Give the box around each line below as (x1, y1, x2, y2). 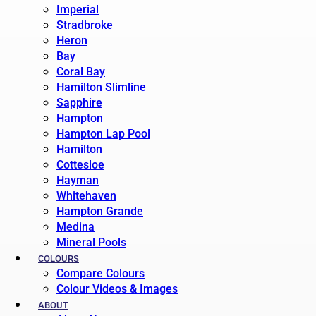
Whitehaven (56, 189, 116, 202)
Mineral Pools (56, 236, 126, 249)
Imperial (56, 3, 99, 16)
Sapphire (56, 96, 102, 109)
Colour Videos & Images (56, 282, 178, 296)
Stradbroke (56, 18, 113, 32)
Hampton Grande (56, 205, 143, 218)
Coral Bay (56, 65, 105, 78)
